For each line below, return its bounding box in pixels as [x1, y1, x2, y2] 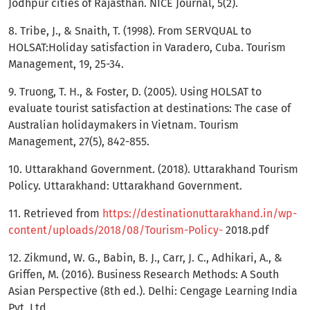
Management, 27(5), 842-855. [8, 135, 149, 149]
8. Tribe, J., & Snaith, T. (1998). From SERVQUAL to [8, 24, 251, 38]
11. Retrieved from [8, 207, 102, 221]
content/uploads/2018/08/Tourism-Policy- [8, 224, 223, 237]
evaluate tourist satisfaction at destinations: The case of [8, 102, 291, 116]
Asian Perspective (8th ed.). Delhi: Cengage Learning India [8, 284, 298, 298]
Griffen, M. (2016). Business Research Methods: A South [8, 268, 279, 282]
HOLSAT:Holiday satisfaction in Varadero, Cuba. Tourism [8, 41, 286, 55]
